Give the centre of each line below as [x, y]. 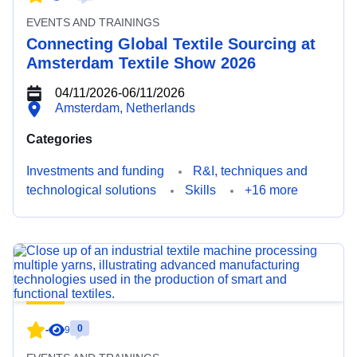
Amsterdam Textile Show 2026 [141, 63]
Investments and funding [95, 171]
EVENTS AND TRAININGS [93, 22]
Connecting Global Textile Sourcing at [171, 44]
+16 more [271, 190]
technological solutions [91, 190]
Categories [59, 139]
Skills [200, 190]
